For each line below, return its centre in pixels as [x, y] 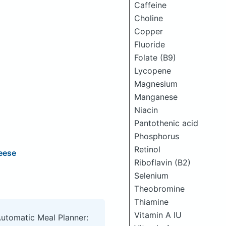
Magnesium [156, 83]
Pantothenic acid [166, 123]
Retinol [147, 149]
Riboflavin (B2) [162, 162]
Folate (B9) [155, 57]
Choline [149, 18]
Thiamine [151, 202]
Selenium [151, 175]
